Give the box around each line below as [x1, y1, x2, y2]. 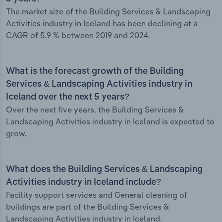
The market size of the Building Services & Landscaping [6, 6, 211, 17]
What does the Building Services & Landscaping [6, 165, 203, 174]
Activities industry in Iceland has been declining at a [6, 18, 198, 29]
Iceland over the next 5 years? [6, 93, 129, 102]
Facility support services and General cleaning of [6, 190, 187, 200]
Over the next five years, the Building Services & [6, 105, 184, 115]
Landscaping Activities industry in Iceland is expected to [6, 116, 215, 127]
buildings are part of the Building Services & [6, 202, 169, 212]
